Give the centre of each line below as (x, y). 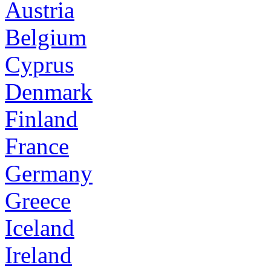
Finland (41, 119)
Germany (49, 173)
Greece (38, 200)
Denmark (49, 91)
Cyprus (39, 64)
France (37, 146)
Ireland (38, 255)
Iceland (40, 227)
